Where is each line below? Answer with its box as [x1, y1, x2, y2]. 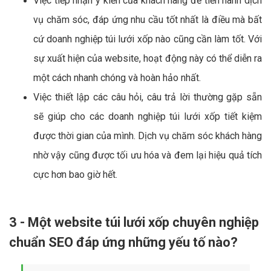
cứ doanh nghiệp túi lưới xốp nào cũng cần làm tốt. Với [33, 33, 262, 45]
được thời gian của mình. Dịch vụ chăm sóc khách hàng [33, 129, 262, 142]
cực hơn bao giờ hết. [33, 168, 117, 180]
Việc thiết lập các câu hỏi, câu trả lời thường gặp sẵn [33, 91, 262, 103]
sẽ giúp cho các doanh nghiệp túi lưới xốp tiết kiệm [33, 110, 262, 122]
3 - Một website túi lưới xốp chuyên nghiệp [9, 214, 259, 230]
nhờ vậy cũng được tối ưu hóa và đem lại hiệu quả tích [33, 149, 262, 161]
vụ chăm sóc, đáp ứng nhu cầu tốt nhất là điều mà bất [33, 13, 262, 25]
